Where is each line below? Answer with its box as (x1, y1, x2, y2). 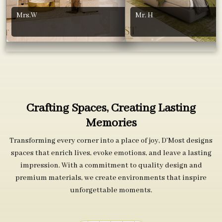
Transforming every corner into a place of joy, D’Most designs (9, 136, 213, 145)
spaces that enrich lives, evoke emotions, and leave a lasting (10, 148, 212, 158)
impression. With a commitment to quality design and (20, 161, 202, 170)
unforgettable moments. (70, 185, 152, 195)
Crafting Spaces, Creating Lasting (26, 101, 196, 116)
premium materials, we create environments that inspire (15, 173, 207, 182)
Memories (85, 115, 137, 131)
